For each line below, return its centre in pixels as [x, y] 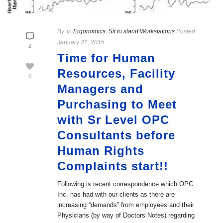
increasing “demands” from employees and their [126, 205]
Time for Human [106, 58]
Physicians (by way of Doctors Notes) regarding [126, 215]
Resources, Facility [116, 73]
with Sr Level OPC [113, 120]
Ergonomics [89, 31]
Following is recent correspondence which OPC [125, 184]
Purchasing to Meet [117, 104]
